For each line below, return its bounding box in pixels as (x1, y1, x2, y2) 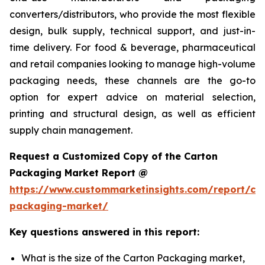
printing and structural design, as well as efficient (9, 108, 256, 120)
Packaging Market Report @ (9, 167, 148, 179)
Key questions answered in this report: (9, 226, 199, 238)
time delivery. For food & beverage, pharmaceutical (9, 41, 256, 54)
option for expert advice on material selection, (9, 91, 256, 104)
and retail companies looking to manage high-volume (9, 58, 256, 70)
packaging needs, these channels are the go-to (9, 75, 256, 87)
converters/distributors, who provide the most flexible (9, 8, 256, 21)
